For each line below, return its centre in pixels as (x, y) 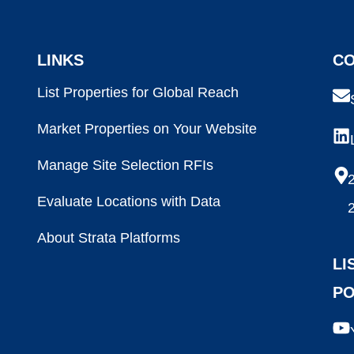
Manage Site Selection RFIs (126, 165)
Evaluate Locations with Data (129, 201)
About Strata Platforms (109, 238)
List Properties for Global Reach (138, 92)
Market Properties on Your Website (147, 129)
